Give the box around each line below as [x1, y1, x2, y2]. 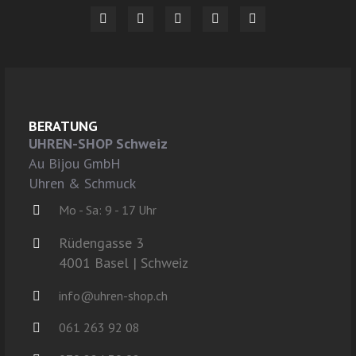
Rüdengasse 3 [59, 234, 144, 253]
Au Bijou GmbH [29, 154, 121, 173]
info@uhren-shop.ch [59, 288, 168, 304]
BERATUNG [29, 117, 98, 136]
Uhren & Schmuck [29, 174, 136, 193]
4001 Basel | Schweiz [59, 253, 188, 273]
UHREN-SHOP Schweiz [29, 134, 168, 153]
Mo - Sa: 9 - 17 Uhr [59, 202, 157, 219]
